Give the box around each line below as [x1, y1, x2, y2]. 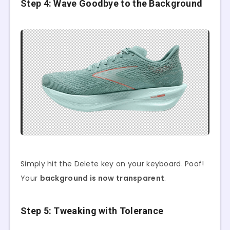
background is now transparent [40, 173, 165, 184]
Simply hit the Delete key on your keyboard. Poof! [21, 159, 204, 169]
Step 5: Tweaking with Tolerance [21, 205, 164, 217]
